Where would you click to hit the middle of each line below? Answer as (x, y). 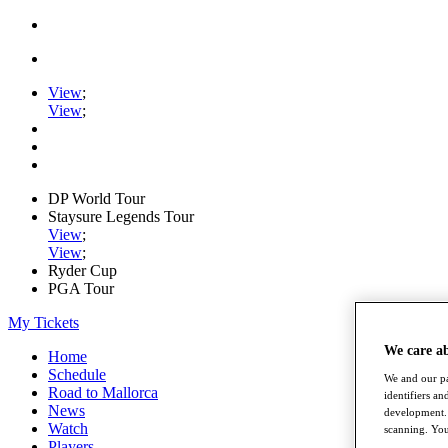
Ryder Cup (82, 270)
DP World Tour (96, 198)
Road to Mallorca (103, 392)
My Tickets (43, 322)
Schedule (77, 374)
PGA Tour (81, 288)
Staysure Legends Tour (121, 216)
